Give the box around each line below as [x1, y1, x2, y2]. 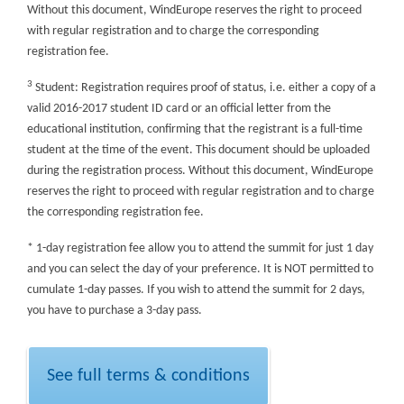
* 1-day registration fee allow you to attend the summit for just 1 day [27, 241, 373, 255]
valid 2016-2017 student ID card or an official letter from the [27, 101, 331, 115]
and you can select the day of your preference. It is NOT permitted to [27, 262, 373, 276]
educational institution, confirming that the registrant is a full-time [27, 122, 363, 136]
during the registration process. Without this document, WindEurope [27, 163, 373, 178]
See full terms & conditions [47, 366, 250, 385]
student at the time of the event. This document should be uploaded [27, 142, 370, 157]
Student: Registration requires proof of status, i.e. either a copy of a [32, 80, 376, 95]
